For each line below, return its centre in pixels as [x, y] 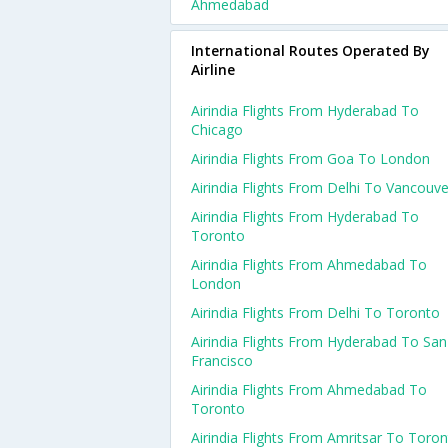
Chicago [217, 129]
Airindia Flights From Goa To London [310, 158]
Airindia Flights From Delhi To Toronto [315, 312]
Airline [213, 69]
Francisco [222, 360]
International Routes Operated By [310, 50]
